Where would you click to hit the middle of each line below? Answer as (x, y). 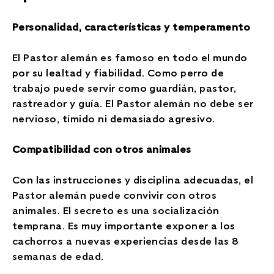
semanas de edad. (58, 256)
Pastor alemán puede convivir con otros (115, 194)
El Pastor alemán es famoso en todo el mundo (130, 57)
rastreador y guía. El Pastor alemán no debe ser (133, 103)
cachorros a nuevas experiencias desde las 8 (126, 240)
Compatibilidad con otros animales (102, 149)
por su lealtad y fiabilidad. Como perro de (118, 72)
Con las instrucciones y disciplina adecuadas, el (133, 179)
